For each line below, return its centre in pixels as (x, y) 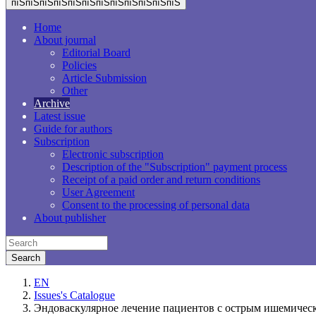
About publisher (70, 218)
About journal (65, 40)
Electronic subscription (113, 154)
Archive (52, 103)
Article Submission (104, 78)
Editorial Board (96, 53)
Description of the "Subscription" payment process (175, 167)
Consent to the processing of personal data (156, 205)
